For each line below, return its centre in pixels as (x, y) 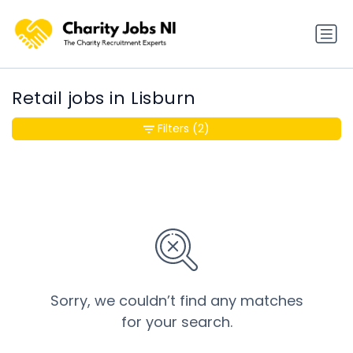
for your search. (176, 322)
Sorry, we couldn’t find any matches (176, 301)
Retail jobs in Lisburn (104, 98)
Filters (173, 129)
